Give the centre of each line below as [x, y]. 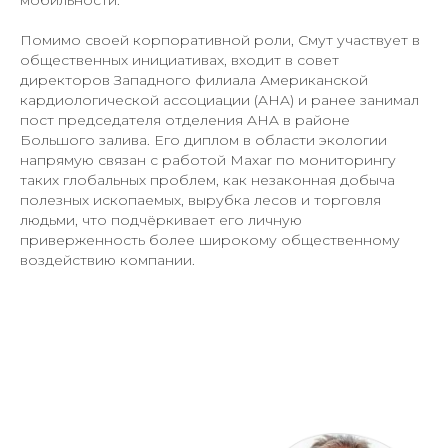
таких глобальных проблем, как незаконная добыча [207, 179]
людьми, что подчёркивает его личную [161, 219]
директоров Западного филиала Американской [194, 79]
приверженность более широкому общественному [210, 239]
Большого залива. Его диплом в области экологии [203, 139]
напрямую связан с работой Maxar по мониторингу [208, 159]
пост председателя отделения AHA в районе [185, 119]
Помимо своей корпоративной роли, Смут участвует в [220, 39]
